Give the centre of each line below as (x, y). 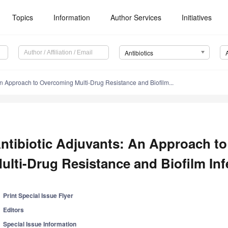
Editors (14, 210)
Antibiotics (139, 53)
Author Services (136, 17)
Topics (23, 17)
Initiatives (197, 17)
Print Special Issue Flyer (38, 196)
